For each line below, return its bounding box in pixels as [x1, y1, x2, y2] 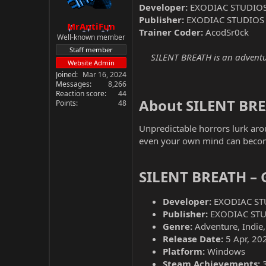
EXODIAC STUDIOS [184, 14, 264, 26]
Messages [56, 78, 90, 89]
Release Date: [163, 233, 223, 245]
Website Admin [68, 58, 115, 67]
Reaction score [56, 88, 104, 99]
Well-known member [57, 31, 125, 42]
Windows [205, 245, 245, 257]
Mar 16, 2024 [83, 69, 126, 80]
